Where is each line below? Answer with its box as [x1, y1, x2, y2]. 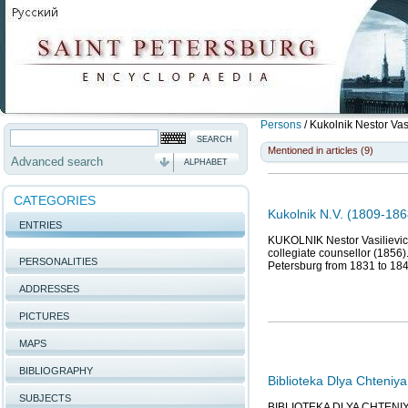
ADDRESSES [19, 283, 79, 294]
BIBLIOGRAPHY [19, 365, 93, 376]
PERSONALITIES [19, 256, 97, 267]
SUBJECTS [19, 393, 71, 403]
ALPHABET [184, 158, 228, 167]
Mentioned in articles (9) [268, 145, 373, 156]
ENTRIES [19, 219, 62, 230]
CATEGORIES [14, 193, 96, 208]
